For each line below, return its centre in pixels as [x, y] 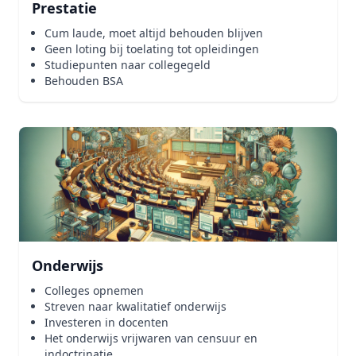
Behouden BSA [84, 81]
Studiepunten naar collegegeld [128, 65]
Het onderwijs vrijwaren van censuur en [151, 338]
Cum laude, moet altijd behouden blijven [154, 33]
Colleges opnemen [94, 290]
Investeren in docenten [106, 322]
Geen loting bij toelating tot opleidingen [152, 49]
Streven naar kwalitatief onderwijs [135, 306]
